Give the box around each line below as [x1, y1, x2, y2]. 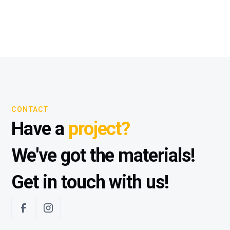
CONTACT [11, 105, 49, 113]
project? [68, 118, 130, 140]
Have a [11, 118, 68, 140]
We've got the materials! [11, 145, 195, 166]
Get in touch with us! [11, 171, 169, 193]
